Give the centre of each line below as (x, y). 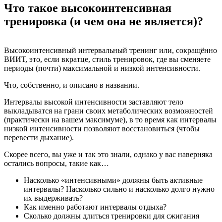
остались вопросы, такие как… (56, 164)
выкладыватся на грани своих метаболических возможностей (109, 111)
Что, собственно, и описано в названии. (72, 85)
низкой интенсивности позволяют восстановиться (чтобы (102, 129)
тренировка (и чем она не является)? (104, 22)
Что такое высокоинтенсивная (88, 8)
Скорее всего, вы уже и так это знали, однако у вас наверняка (108, 155)
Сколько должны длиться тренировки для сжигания (111, 216)
